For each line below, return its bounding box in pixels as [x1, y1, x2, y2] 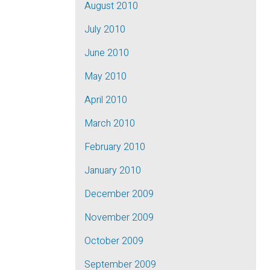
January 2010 [84, 163, 141, 178]
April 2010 [84, 93, 127, 107]
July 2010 [84, 22, 125, 37]
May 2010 [84, 69, 127, 84]
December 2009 [84, 187, 154, 201]
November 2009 [84, 210, 154, 225]
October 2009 [84, 234, 143, 248]
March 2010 [84, 116, 135, 131]
